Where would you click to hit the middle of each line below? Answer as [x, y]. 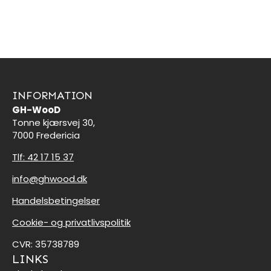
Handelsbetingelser [56, 200]
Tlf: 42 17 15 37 [43, 157]
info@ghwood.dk [50, 178]
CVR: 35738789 [46, 244]
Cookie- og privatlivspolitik [71, 222]
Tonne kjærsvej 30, [54, 122]
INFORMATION [52, 95]
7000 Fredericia [46, 135]
